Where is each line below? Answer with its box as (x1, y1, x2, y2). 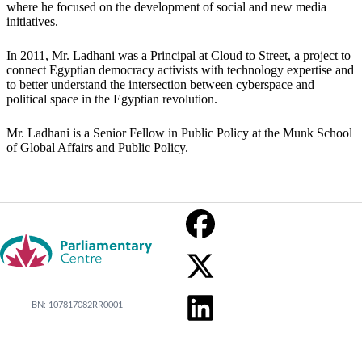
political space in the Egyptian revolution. (6, 92, 217, 107)
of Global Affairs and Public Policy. (6, 141, 188, 155)
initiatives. (6, 15, 58, 29)
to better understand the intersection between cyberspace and (6, 78, 314, 92)
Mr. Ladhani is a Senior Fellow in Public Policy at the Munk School (6, 126, 352, 141)
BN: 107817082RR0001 (29, 300, 124, 309)
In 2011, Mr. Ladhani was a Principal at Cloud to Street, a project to (6, 48, 351, 63)
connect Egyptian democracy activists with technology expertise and (6, 63, 354, 78)
